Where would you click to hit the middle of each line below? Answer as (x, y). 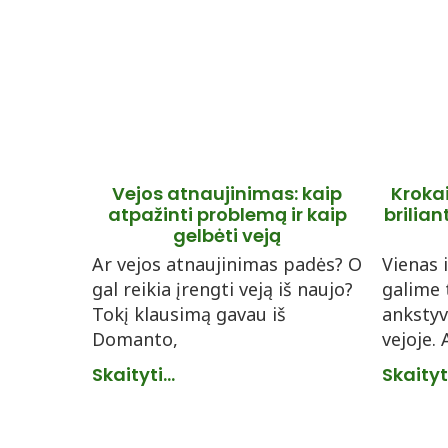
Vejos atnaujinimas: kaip (227, 193)
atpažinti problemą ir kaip (227, 214)
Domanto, (135, 339)
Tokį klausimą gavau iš (189, 314)
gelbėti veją (227, 235)
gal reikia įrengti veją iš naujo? (222, 289)
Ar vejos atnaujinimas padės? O (227, 264)
